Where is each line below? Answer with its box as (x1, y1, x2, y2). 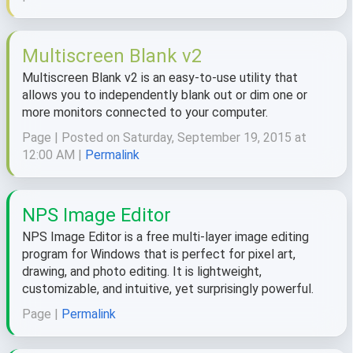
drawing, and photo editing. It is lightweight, (22, 264, 262, 279)
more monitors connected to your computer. (22, 105, 268, 120)
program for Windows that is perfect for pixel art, (22, 247, 295, 262)
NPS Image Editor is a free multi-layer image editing (22, 229, 309, 244)
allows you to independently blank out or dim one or (22, 87, 307, 102)
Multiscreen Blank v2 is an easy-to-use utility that (22, 70, 298, 85)
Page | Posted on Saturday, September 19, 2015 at (22, 130, 307, 145)
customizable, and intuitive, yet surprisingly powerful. (22, 281, 314, 296)
